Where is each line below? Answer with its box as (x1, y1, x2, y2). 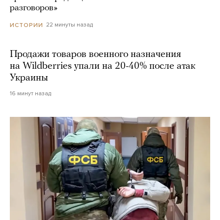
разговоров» (10, 3, 57, 13)
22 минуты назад (46, 21, 93, 28)
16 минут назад (10, 89, 51, 97)
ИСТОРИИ (10, 21, 43, 28)
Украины (10, 73, 48, 83)
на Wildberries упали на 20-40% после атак (10, 61, 195, 71)
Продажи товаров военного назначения (10, 49, 181, 59)
